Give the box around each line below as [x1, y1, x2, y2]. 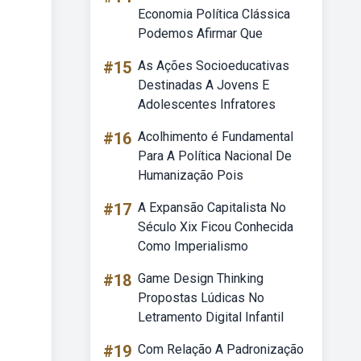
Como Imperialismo [138, 239, 248, 254]
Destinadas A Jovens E [138, 77, 269, 93]
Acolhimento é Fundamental [138, 129, 293, 144]
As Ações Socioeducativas [138, 58, 289, 73]
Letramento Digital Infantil [138, 309, 284, 325]
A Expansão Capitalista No [138, 200, 286, 215]
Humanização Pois [138, 168, 243, 183]
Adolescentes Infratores [138, 97, 276, 112]
